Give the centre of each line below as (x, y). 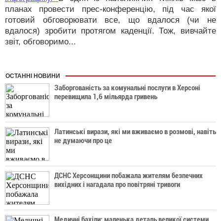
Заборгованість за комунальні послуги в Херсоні (127, 88)
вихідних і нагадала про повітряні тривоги (117, 184)
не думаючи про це (83, 141)
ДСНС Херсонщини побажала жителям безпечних (129, 176)
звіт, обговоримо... (40, 42)
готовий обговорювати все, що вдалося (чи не (110, 20)
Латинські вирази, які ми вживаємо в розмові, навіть (135, 132)
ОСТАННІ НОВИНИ (33, 76)
